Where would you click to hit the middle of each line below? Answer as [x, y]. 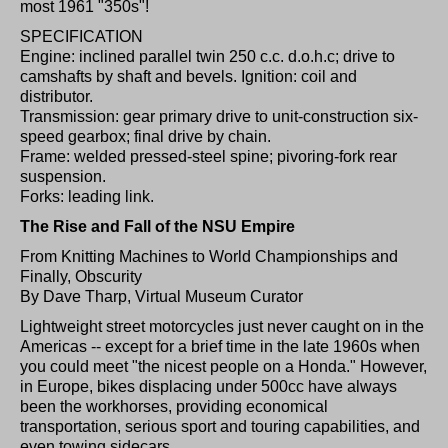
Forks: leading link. [87, 197]
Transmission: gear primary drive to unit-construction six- [219, 117]
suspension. [63, 177]
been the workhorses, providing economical [174, 407]
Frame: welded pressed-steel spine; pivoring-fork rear [208, 157]
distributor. [56, 97]
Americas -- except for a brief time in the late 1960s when [220, 347]
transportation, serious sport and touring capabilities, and [220, 427]
